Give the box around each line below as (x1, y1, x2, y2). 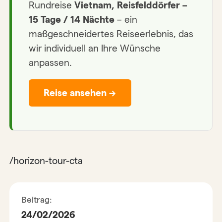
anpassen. (28, 57, 72, 68)
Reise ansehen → (44, 87, 116, 98)
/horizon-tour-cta (9, 156, 83, 166)
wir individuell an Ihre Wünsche (28, 43, 161, 54)
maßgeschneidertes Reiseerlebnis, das (28, 29, 193, 40)
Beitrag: (21, 195, 52, 205)
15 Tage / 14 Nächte (28, 14, 114, 25)
